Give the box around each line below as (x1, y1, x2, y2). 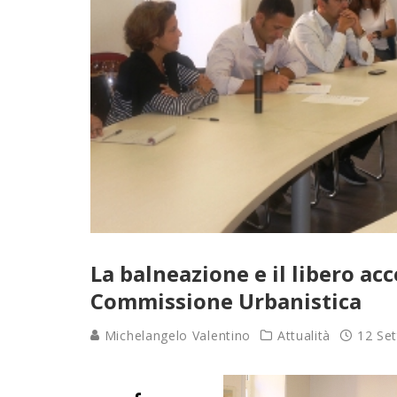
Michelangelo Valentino (100, 327, 252, 344)
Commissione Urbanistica (90, 286, 362, 315)
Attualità (276, 327, 331, 344)
